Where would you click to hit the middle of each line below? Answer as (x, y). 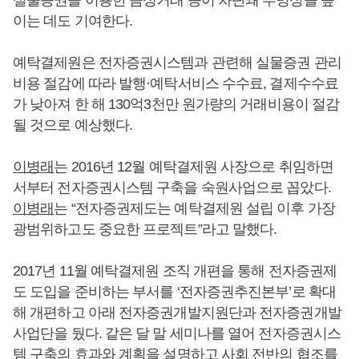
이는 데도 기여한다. (73, 21)
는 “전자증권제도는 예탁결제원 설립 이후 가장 (194, 208)
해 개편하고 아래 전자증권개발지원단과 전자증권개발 (177, 313)
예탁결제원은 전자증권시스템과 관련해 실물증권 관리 (177, 63)
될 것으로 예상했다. (73, 125)
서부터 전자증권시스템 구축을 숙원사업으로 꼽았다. (172, 188)
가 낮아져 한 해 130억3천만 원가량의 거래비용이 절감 (176, 104)
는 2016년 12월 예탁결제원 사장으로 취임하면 (194, 167)
